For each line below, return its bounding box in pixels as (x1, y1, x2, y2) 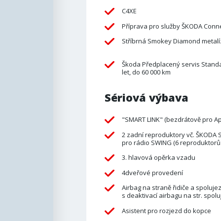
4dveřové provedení (121, 168, 183, 177)
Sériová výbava (104, 90, 188, 105)
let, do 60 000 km (121, 67, 171, 76)
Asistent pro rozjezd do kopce (121, 206, 211, 215)
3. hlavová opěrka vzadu (121, 153, 195, 162)
